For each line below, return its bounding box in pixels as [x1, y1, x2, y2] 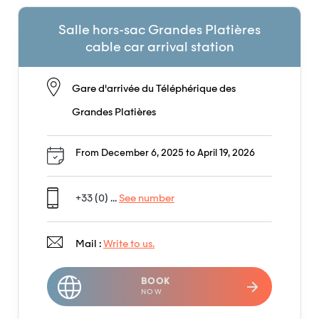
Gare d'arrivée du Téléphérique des [72, 84, 236, 94]
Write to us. [103, 239, 155, 249]
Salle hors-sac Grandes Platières [58, 24, 261, 37]
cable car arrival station [85, 41, 234, 54]
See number [119, 194, 174, 204]
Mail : [75, 239, 103, 249]
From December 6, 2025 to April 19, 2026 [75, 149, 255, 158]
